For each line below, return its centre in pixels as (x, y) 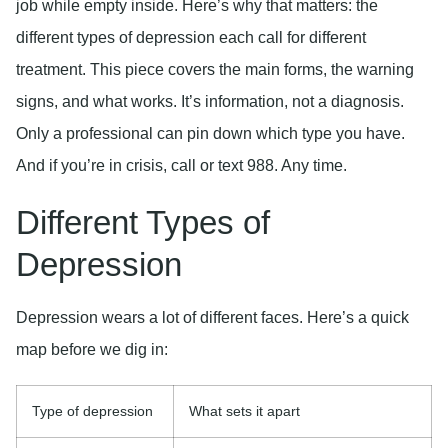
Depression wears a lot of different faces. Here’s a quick (212, 317)
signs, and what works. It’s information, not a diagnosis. (210, 102)
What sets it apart (244, 410)
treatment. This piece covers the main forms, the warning (215, 70)
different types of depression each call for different (191, 38)
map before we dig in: (92, 349)
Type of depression (92, 410)
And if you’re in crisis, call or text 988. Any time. (181, 166)
